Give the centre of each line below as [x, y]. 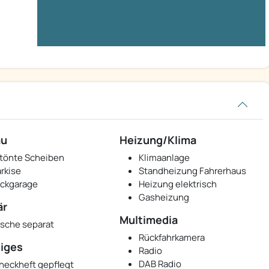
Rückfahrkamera [172, 238]
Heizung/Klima [158, 140]
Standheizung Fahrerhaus [193, 171]
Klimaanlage [165, 158]
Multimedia [149, 220]
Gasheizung [164, 198]
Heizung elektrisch [178, 184]
